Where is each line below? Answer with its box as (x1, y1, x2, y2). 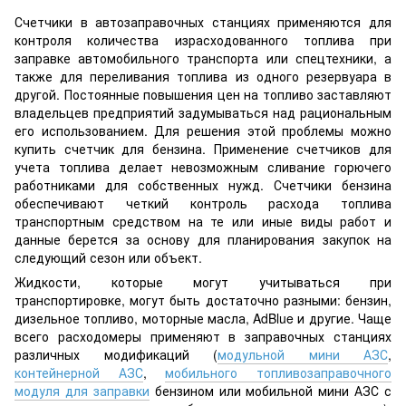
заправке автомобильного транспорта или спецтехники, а (14, 49, 391, 68)
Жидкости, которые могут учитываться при (14, 273, 391, 292)
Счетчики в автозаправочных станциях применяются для (14, 13, 391, 32)
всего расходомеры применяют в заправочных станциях (14, 327, 391, 346)
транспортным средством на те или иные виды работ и (14, 212, 391, 231)
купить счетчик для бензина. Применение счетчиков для (14, 140, 391, 159)
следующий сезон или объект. (14, 248, 202, 267)
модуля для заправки (14, 382, 150, 401)
